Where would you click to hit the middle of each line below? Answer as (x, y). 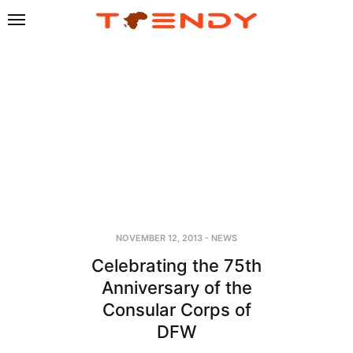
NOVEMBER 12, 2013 (159, 238)
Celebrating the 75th (176, 265)
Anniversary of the (176, 287)
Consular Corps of (176, 309)
